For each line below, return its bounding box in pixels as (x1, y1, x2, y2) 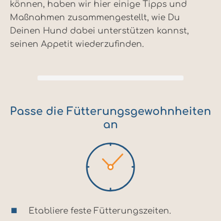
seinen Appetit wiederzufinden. (10, 39, 144, 49)
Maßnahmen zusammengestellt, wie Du (10, 13, 180, 23)
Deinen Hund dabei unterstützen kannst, (10, 26, 189, 36)
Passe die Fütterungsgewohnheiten (10, 106, 211, 118)
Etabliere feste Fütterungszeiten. (29, 206, 171, 216)
